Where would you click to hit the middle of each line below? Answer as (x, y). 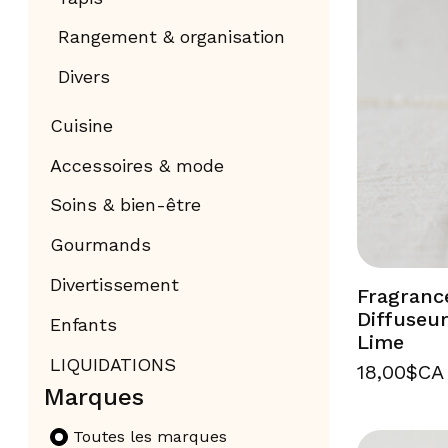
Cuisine (81, 125)
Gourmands (100, 245)
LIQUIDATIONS (112, 364)
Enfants (83, 325)
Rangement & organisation (172, 37)
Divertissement (114, 285)
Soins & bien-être (125, 205)
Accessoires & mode (136, 165)
